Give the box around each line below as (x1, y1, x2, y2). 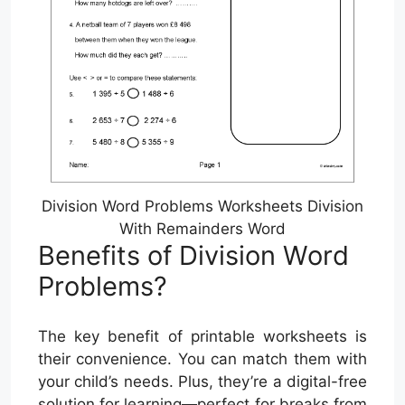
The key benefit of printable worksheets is (38, 326, 367, 345)
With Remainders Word (119, 220, 286, 239)
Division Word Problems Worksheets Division (42, 197, 363, 216)
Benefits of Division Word (38, 240, 349, 272)
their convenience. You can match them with (38, 349, 367, 368)
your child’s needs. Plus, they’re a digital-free (38, 372, 367, 391)
